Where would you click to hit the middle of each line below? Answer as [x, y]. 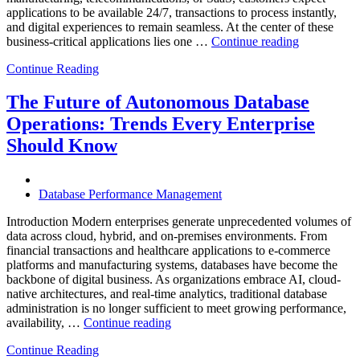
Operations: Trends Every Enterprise [161, 124]
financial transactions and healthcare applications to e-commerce [168, 251]
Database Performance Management [130, 194]
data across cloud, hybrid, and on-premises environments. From [167, 236]
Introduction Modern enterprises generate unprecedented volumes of [179, 222]
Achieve [319, 127]
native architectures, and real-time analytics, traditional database [167, 294]
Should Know [62, 146]
